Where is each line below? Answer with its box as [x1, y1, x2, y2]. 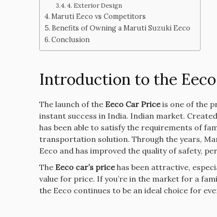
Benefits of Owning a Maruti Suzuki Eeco [51, 23, 190, 33]
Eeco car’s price [55, 162, 115, 172]
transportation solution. [39, 134, 130, 144]
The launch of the [39, 99, 105, 109]
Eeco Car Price [105, 99, 160, 109]
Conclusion [51, 35, 90, 45]
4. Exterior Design [67, 1, 123, 10]
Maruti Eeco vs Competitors [51, 12, 146, 21]
